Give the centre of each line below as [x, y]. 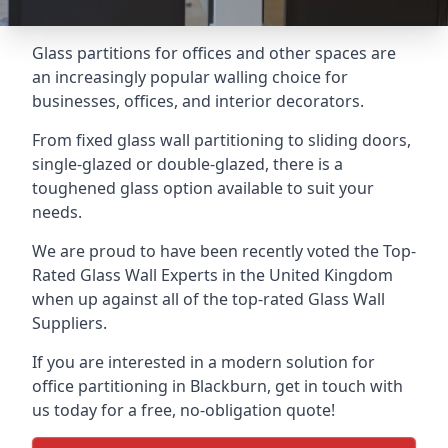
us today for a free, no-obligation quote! [183, 410]
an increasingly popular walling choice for [190, 77]
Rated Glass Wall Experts [125, 275]
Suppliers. [69, 323]
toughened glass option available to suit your [203, 188]
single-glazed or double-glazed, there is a [187, 164]
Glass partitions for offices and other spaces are [214, 53]
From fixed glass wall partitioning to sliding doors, [221, 140]
